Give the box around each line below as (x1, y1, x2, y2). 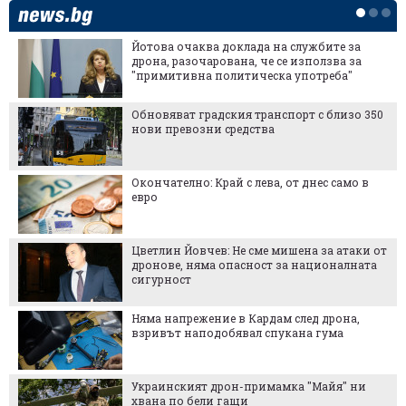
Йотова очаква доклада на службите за (131, 39, 361, 54)
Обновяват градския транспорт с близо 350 (131, 107, 383, 122)
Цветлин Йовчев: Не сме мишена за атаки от (131, 243, 387, 258)
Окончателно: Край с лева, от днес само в (131, 175, 369, 190)
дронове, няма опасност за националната (131, 257, 377, 273)
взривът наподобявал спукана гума (131, 325, 343, 341)
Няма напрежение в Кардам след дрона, (131, 311, 360, 326)
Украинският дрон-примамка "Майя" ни (131, 379, 366, 394)
